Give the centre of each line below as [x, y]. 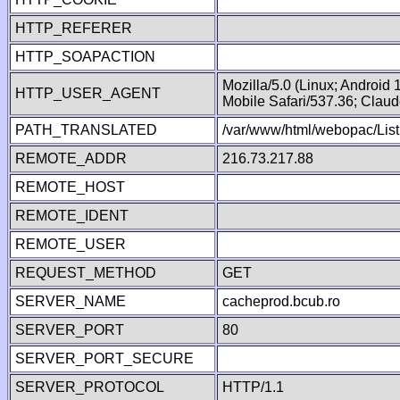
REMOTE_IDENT [72, 216]
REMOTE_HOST [70, 187]
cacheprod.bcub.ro [281, 301]
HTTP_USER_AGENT [88, 93]
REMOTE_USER [71, 244]
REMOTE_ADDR [71, 158]
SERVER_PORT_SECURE [104, 358]
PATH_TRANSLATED [86, 130]
